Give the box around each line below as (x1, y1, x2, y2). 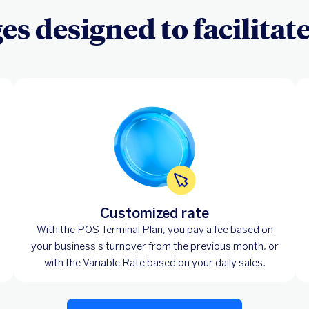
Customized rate (100, 204, 209, 221)
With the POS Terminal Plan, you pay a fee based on (36, 223, 273, 236)
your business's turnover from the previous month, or (30, 239, 279, 252)
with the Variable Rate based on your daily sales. (43, 256, 266, 269)
